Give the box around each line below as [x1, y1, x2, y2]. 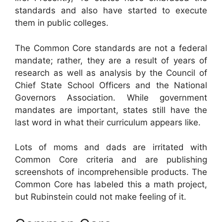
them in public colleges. [15, 18, 109, 28]
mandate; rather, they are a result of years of [15, 55, 207, 65]
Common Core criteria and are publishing [15, 155, 207, 165]
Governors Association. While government [15, 92, 207, 103]
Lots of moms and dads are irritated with [15, 142, 207, 152]
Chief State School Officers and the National [15, 80, 207, 90]
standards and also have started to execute [15, 5, 207, 15]
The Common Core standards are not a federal [15, 43, 207, 53]
